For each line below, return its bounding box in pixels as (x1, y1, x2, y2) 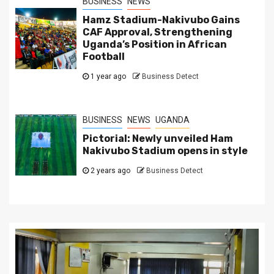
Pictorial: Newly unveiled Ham (82, 132, 233, 144)
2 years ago (88, 166, 132, 175)
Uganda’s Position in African (82, 38, 227, 50)
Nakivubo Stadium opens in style (82, 144, 248, 157)
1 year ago (88, 72, 128, 81)
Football (82, 50, 125, 62)
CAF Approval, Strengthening (82, 26, 232, 38)
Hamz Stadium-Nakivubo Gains (82, 13, 240, 26)
